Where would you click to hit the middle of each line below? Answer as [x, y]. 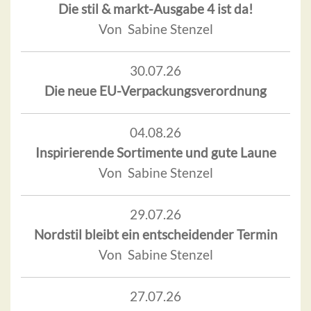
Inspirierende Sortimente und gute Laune [155, 153]
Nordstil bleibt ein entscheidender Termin [155, 235]
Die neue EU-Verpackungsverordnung [155, 91]
